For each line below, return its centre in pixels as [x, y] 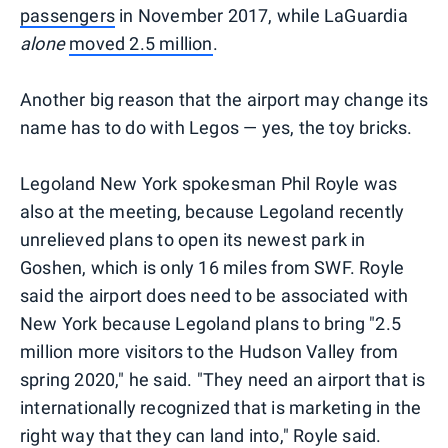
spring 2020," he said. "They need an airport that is [223, 379]
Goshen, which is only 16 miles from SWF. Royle [212, 267]
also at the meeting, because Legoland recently [212, 211]
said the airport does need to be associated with [214, 295]
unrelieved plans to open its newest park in [193, 239]
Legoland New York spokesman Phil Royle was [209, 183]
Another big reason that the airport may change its [224, 99]
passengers [67, 15]
